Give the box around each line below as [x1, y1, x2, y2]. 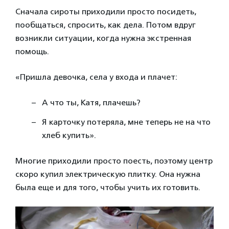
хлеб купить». [42, 130, 96, 141]
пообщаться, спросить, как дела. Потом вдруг [15, 20, 196, 30]
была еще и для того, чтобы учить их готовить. [15, 182, 200, 193]
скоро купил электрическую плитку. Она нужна [15, 169, 200, 179]
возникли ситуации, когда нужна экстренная [15, 33, 191, 43]
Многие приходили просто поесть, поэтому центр [15, 156, 213, 166]
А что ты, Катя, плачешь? [42, 98, 141, 108]
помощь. [15, 47, 51, 57]
